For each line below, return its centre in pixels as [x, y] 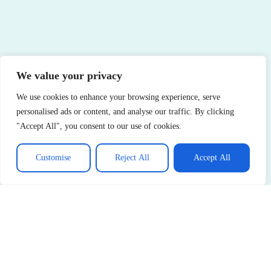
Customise [54, 158]
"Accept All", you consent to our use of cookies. [99, 126]
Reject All [132, 158]
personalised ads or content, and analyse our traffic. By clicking [125, 112]
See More [34, 223]
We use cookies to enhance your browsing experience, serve [118, 97]
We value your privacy [69, 76]
